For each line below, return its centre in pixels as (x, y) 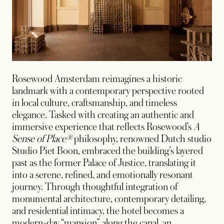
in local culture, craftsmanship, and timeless (94, 103)
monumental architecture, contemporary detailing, (109, 199)
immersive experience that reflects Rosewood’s (103, 127)
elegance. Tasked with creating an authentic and (103, 115)
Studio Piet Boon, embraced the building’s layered (107, 151)
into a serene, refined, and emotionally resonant (102, 175)
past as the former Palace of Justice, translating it (104, 163)
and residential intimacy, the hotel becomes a (98, 211)
